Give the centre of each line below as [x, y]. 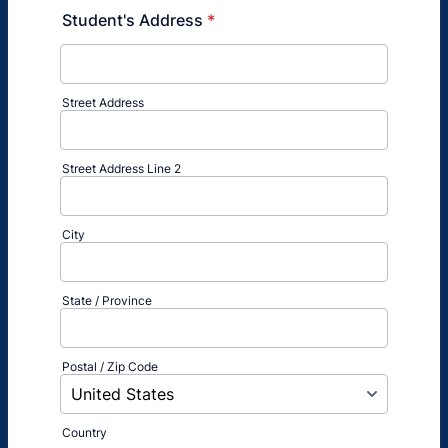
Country [84, 432]
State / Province [107, 300]
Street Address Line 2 [121, 168]
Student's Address [132, 20]
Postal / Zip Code [110, 366]
